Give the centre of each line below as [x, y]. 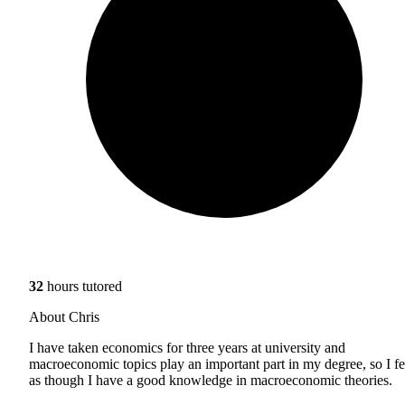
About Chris [64, 316]
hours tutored [83, 286]
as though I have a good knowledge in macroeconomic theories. [211, 380]
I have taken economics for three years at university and [187, 347]
